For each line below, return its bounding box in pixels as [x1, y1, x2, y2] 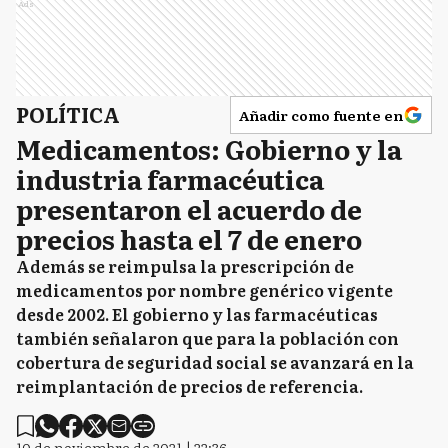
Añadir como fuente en [239, 105, 403, 125]
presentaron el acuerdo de [16, 189, 362, 228]
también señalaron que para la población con [16, 326, 399, 350]
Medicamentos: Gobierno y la [16, 129, 402, 168]
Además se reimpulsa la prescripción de [16, 254, 354, 278]
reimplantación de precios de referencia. [16, 374, 363, 398]
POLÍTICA [16, 99, 120, 129]
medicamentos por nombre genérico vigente [16, 278, 393, 302]
